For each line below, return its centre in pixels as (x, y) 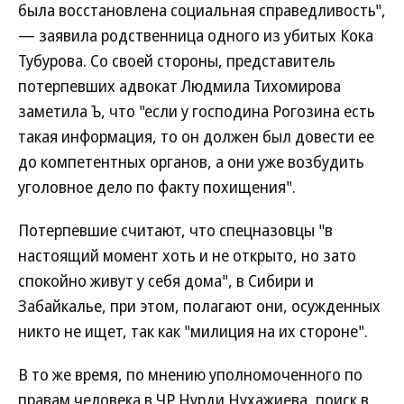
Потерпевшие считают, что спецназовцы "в (175, 230)
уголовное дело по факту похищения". (157, 187)
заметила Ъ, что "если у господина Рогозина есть (197, 111)
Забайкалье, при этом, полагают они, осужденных (199, 306)
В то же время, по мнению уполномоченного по (190, 374)
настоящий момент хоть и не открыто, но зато (187, 255)
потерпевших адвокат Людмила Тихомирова (179, 86)
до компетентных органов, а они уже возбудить (191, 161)
